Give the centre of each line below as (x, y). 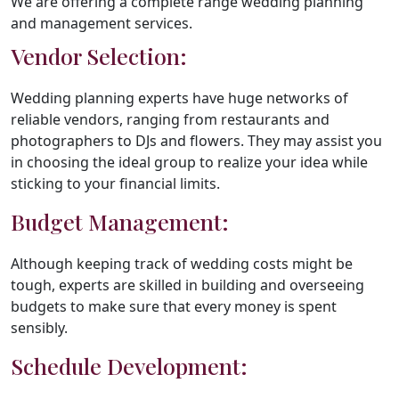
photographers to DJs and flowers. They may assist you (196, 140)
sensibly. (39, 327)
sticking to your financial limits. (115, 183)
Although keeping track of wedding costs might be (182, 263)
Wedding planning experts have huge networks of (179, 98)
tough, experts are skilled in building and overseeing (187, 285)
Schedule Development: (129, 365)
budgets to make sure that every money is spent (174, 306)
